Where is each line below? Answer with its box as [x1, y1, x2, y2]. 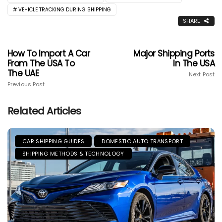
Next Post [189, 70, 215, 78]
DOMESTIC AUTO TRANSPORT [102, 137, 183, 145]
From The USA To [7, 57, 75, 69]
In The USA [173, 57, 215, 69]
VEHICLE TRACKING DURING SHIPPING [18, 5, 111, 13]
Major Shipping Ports [133, 47, 215, 59]
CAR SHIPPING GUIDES [22, 137, 85, 145]
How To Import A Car [7, 47, 90, 59]
